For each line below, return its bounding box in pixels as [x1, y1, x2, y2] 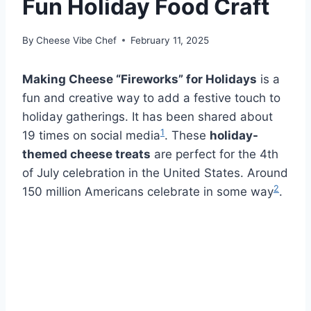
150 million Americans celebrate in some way [22, 184, 274, 199]
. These [165, 128, 210, 142]
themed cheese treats [22, 146, 151, 161]
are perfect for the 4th [151, 146, 278, 161]
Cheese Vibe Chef [36, 34, 117, 46]
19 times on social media [22, 128, 160, 142]
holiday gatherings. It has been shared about [22, 109, 273, 124]
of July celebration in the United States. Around [22, 165, 288, 180]
